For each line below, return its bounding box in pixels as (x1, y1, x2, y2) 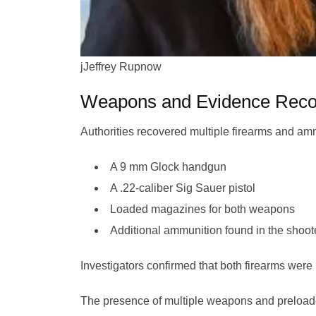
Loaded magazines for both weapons (110, 203, 295, 215)
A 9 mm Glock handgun (110, 161, 226, 173)
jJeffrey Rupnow (80, 61, 162, 73)
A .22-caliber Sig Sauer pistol (110, 182, 255, 194)
